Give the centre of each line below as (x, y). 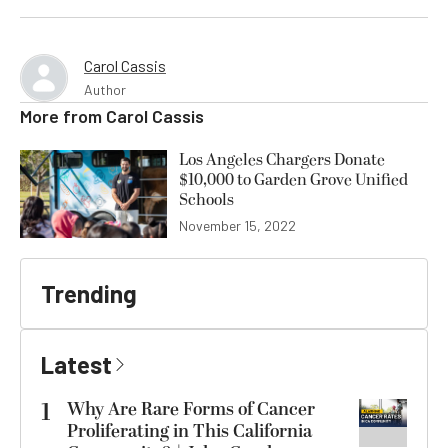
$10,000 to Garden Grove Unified (293, 179)
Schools (206, 199)
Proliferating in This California (189, 431)
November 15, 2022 (237, 225)
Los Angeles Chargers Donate (282, 159)
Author (105, 89)
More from (63, 115)
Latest (76, 364)
